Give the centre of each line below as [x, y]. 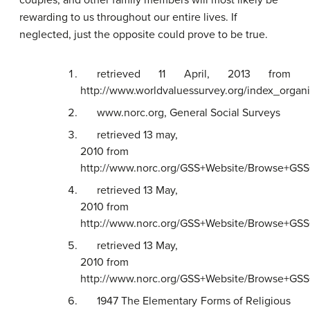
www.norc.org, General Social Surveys [189, 112]
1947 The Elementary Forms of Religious [194, 301]
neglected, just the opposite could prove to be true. [144, 34]
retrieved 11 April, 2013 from [194, 74]
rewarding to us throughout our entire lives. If [128, 17]
